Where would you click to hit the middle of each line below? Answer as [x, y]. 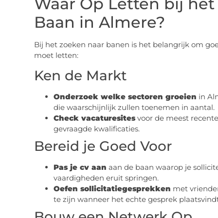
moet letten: [56, 55]
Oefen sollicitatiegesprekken [112, 189]
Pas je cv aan [80, 167]
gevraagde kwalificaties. [96, 129]
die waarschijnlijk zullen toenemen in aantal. [134, 108]
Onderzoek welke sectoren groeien [125, 97]
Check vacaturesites [94, 118]
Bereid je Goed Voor [103, 146]
